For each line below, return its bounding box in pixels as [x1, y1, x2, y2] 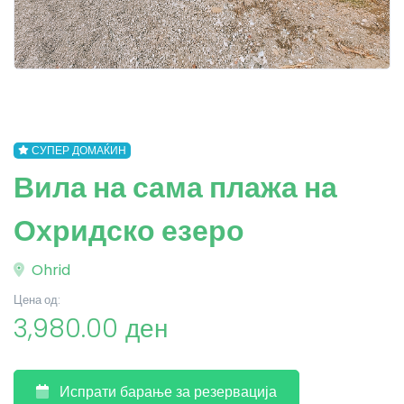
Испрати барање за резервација [60, 381, 277, 402]
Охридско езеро [14, 210, 244, 251]
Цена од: [14, 292, 60, 308]
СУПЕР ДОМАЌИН [31, 142, 126, 158]
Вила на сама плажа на [14, 167, 337, 207]
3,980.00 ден [14, 311, 168, 346]
